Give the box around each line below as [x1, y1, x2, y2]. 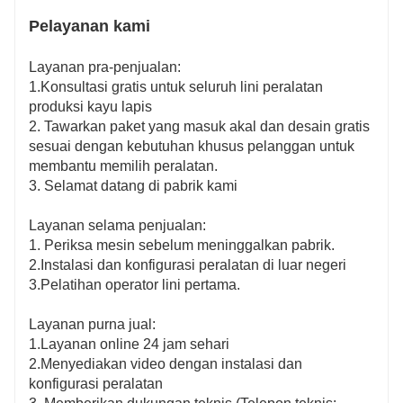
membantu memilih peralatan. [29, 158, 218, 175]
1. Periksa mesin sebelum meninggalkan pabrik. [29, 237, 335, 254]
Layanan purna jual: [29, 317, 156, 333]
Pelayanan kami [29, 17, 150, 36]
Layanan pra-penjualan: [29, 59, 181, 76]
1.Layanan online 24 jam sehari [29, 336, 229, 353]
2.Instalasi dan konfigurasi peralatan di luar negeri [29, 257, 346, 273]
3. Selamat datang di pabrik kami [29, 178, 237, 194]
